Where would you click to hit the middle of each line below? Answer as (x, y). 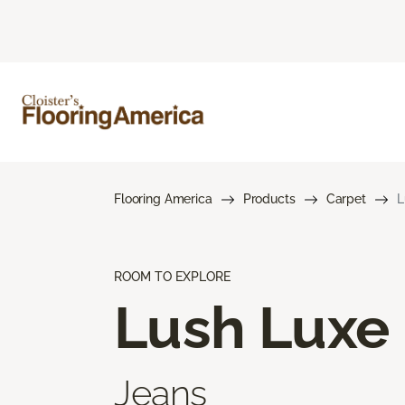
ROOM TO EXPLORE (172, 276)
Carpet (346, 198)
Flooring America (163, 198)
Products (269, 198)
